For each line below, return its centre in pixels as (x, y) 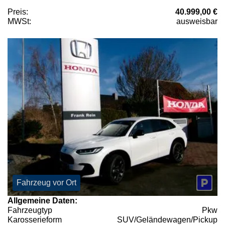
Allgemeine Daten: (42, 200)
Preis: (18, 12)
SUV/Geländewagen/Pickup (167, 219)
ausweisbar (197, 22)
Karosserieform (35, 219)
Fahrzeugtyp (30, 210)
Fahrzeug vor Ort (46, 182)
